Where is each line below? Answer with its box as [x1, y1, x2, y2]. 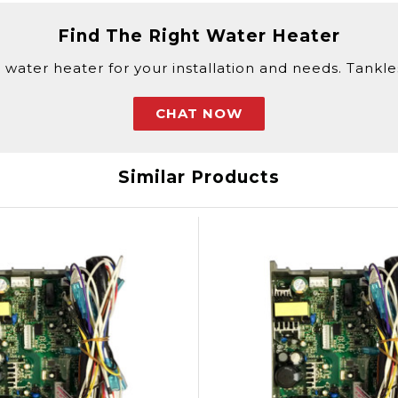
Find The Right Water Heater [58, 26, 340, 46]
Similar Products [118, 167, 280, 187]
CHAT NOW [155, 105, 243, 122]
